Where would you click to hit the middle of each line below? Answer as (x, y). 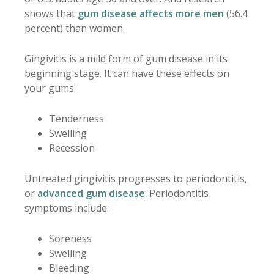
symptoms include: (67, 208)
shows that (51, 14)
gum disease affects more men (151, 14)
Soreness (70, 239)
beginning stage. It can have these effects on (127, 74)
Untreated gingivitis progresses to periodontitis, (136, 179)
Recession (72, 148)
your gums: (50, 88)
